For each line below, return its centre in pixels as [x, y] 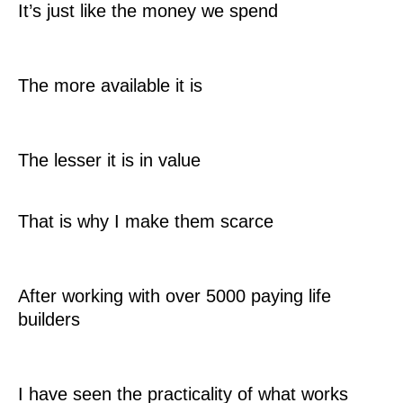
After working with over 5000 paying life [175, 296]
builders [49, 319]
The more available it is [110, 85]
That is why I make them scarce [146, 221]
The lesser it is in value [109, 160]
